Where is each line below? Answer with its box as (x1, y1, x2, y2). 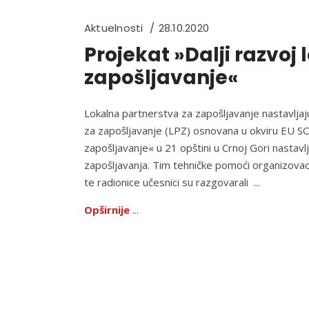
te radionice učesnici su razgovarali (84, 175, 254, 189)
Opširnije (84, 203, 130, 217)
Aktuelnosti (84, 21, 143, 35)
